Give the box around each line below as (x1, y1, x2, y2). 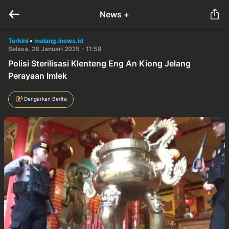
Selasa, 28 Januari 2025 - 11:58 (8, 45, 102, 53)
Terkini (8, 37, 28, 44)
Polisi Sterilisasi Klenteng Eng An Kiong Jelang (8, 58, 191, 68)
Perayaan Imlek (8, 71, 67, 81)
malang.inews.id (34, 37, 83, 44)
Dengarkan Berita (24, 95, 67, 102)
